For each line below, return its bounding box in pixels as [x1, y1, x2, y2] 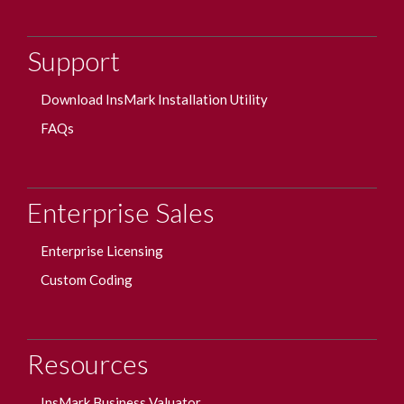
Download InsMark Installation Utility [41, 91, 268, 107]
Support [27, 44, 120, 77]
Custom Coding [41, 271, 133, 288]
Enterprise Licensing [41, 243, 163, 259]
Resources [27, 347, 149, 380]
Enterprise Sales [27, 196, 215, 228]
